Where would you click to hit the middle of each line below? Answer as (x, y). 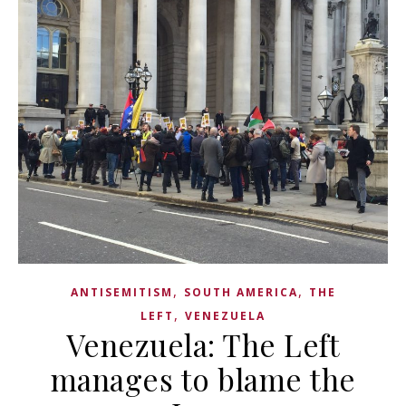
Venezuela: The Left (203, 344)
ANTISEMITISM (121, 292)
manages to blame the (203, 379)
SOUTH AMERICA (241, 292)
